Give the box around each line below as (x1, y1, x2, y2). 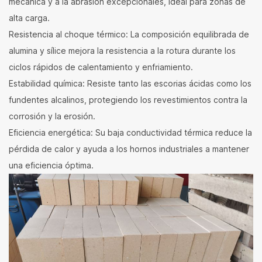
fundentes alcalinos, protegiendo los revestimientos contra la (9, 94, 247, 106)
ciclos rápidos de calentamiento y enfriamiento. (9, 61, 193, 73)
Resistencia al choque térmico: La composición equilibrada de (9, 28, 249, 40)
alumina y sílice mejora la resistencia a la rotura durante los (9, 44, 236, 57)
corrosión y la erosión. (9, 110, 95, 122)
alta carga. (9, 12, 50, 24)
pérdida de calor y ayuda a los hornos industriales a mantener (9, 143, 249, 155)
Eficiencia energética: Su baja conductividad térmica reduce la (9, 126, 252, 139)
